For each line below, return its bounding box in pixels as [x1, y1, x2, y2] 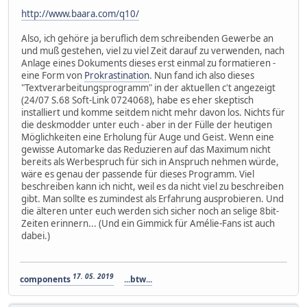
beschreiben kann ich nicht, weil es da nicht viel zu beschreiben [21, 180, 284, 193]
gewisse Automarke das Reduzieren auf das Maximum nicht [21, 143, 271, 156]
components [20, 273, 73, 286]
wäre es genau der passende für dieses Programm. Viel [21, 168, 254, 181]
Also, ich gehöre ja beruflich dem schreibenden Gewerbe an [21, 32, 273, 45]
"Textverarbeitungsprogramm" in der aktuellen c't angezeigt [21, 82, 275, 95]
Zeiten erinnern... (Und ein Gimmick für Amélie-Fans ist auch [21, 217, 275, 230]
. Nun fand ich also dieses [149, 69, 254, 82]
